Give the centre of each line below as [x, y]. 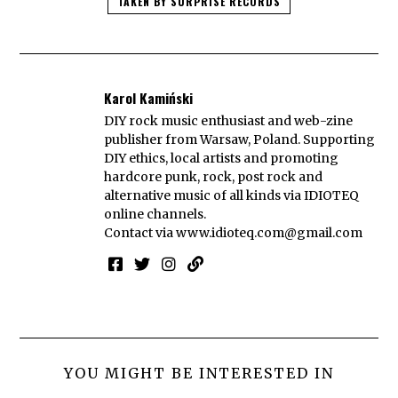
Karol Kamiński [149, 97]
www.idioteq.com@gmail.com [270, 233]
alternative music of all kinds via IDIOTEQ [232, 196]
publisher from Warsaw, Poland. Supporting [240, 140]
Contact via [140, 233]
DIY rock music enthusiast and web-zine [229, 121]
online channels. [155, 215]
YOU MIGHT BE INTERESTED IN [199, 373]
